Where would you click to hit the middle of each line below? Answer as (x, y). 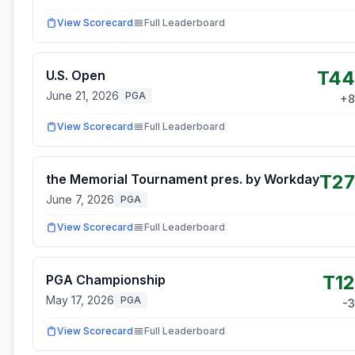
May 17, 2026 (80, 300)
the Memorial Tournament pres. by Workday (183, 179)
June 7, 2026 (80, 199)
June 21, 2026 (82, 95)
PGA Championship (106, 280)
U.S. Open (76, 75)
